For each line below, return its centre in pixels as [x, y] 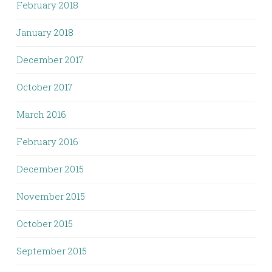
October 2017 [45, 87]
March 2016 [41, 114]
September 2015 [52, 251]
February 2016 [47, 141]
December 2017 [50, 59]
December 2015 [50, 169]
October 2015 [45, 223]
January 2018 [45, 32]
